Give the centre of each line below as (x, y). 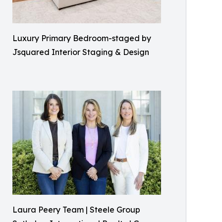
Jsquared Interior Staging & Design (81, 52)
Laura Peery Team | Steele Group (76, 209)
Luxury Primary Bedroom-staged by (82, 38)
